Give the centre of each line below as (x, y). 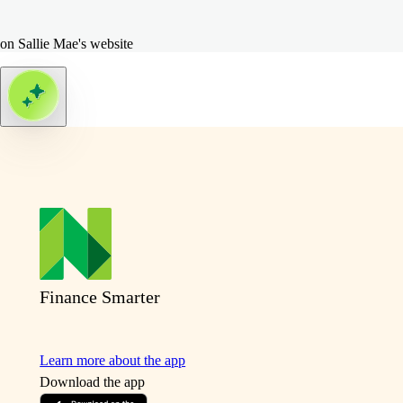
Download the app (93, 381)
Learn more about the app (113, 360)
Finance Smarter (100, 296)
